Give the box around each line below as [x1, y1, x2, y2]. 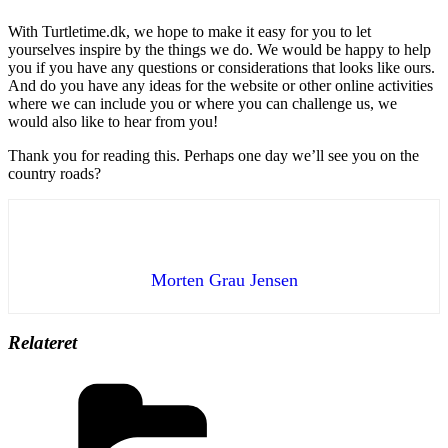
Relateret [8, 332, 77, 354]
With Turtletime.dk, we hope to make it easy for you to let [8, 22, 371, 40]
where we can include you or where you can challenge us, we [8, 94, 397, 112]
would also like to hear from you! [8, 112, 218, 130]
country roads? [8, 164, 101, 182]
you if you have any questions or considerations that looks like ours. [8, 58, 435, 76]
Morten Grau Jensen [150, 269, 298, 290]
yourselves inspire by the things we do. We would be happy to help [8, 40, 431, 58]
